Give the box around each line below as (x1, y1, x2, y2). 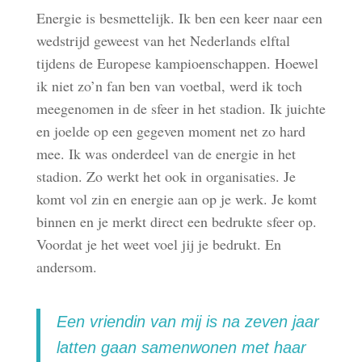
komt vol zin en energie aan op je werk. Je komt (36, 189, 317, 208)
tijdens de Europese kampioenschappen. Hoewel (36, 53, 318, 73)
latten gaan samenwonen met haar (56, 339, 306, 356)
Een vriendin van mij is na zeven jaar (56, 313, 319, 330)
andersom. (36, 257, 97, 276)
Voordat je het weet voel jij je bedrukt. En (36, 234, 281, 254)
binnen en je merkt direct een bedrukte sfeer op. (36, 212, 317, 231)
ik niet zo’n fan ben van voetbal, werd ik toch (36, 76, 302, 95)
